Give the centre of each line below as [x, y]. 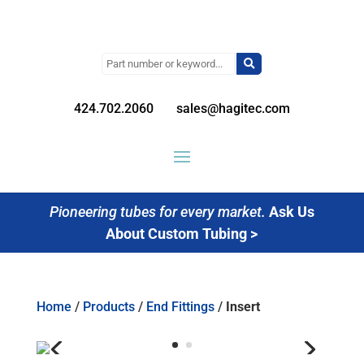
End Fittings [180, 307]
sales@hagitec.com [231, 108]
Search [122, 61]
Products [108, 307]
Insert [243, 307]
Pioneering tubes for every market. [157, 212]
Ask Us [291, 212]
